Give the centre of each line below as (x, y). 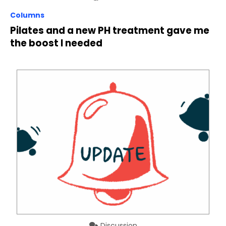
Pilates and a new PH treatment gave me (110, 31)
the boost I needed (56, 43)
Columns (27, 15)
